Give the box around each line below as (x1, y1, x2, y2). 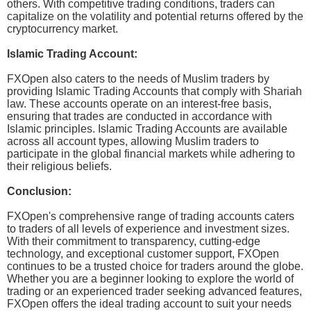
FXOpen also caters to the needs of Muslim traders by (7, 73, 269, 85)
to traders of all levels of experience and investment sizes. (7, 223, 289, 235)
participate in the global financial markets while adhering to (7, 148, 295, 160)
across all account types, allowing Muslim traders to (7, 135, 259, 148)
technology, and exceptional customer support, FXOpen (7, 248, 279, 260)
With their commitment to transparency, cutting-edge (7, 235, 260, 248)
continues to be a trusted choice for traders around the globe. (7, 260, 303, 273)
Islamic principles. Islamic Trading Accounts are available (7, 123, 287, 135)
